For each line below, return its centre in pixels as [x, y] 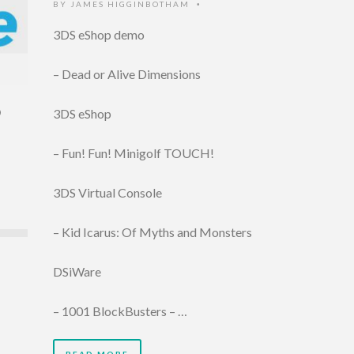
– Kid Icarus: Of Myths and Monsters [153, 232]
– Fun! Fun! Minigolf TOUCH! [134, 153]
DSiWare [77, 271]
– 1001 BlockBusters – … [120, 311]
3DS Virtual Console [107, 192]
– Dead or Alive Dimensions [127, 73]
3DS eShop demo [99, 34]
